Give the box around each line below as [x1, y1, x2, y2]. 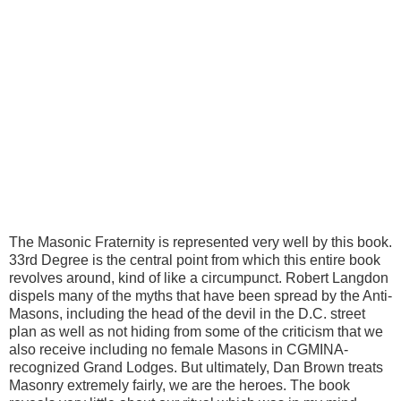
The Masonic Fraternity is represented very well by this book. [9, 234, 392, 250]
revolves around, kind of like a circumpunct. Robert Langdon [9, 269, 388, 286]
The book [290, 377, 350, 393]
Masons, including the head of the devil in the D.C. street [9, 305, 365, 321]
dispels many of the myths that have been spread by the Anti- [9, 287, 392, 303]
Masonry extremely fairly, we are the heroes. [9, 377, 286, 393]
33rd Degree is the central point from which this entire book [9, 252, 380, 268]
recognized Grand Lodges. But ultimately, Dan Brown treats [9, 359, 383, 375]
